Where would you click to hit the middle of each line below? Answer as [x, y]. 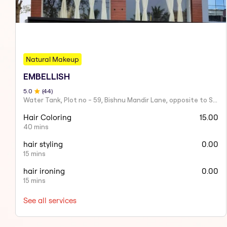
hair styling [43, 144]
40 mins [36, 127]
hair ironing [44, 171]
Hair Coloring [47, 118]
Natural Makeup [52, 60]
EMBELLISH [47, 77]
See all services [50, 201]
